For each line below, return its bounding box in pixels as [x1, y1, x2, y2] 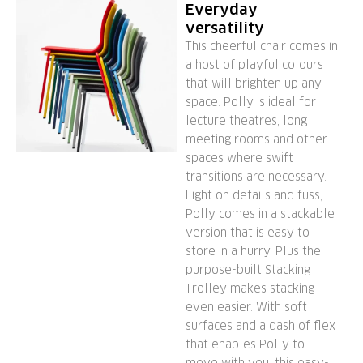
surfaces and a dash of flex [185, 318, 335, 333]
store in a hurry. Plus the [185, 243, 321, 258]
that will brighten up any [185, 75, 322, 91]
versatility [185, 18, 264, 37]
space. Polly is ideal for [185, 94, 316, 109]
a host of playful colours [185, 57, 323, 72]
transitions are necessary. [185, 169, 327, 184]
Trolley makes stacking [185, 280, 314, 296]
